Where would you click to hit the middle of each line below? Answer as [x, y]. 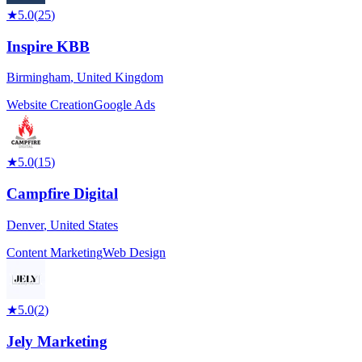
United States [84, 225]
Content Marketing [55, 252]
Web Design [134, 252]
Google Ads [124, 105]
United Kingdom [120, 78]
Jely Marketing [57, 341]
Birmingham [38, 78]
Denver [25, 225]
